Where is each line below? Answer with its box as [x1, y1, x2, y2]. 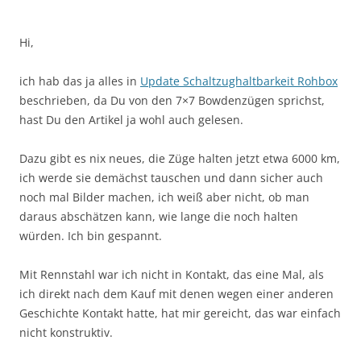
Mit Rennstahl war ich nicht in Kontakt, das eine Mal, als [19, 266, 324, 282]
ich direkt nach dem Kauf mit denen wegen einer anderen [19, 285, 334, 301]
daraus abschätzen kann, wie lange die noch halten [19, 208, 298, 224]
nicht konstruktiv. [19, 324, 113, 340]
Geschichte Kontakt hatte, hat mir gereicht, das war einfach [19, 305, 341, 321]
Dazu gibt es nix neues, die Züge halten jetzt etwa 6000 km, [19, 150, 340, 166]
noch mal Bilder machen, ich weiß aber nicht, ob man [19, 189, 309, 205]
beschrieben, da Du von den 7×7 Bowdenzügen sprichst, [19, 92, 325, 108]
